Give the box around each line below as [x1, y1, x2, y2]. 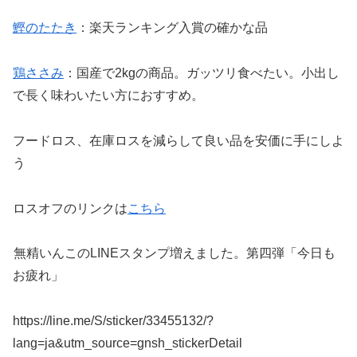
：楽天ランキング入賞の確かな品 [76, 21, 268, 35]
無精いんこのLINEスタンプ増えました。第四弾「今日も [14, 246, 335, 261]
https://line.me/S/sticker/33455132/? [13, 314, 214, 328]
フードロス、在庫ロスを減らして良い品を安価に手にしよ [13, 133, 344, 147]
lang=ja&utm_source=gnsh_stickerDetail [13, 336, 242, 351]
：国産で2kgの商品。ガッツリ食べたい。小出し [64, 65, 339, 80]
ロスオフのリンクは [13, 201, 127, 215]
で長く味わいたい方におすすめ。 [13, 88, 204, 102]
